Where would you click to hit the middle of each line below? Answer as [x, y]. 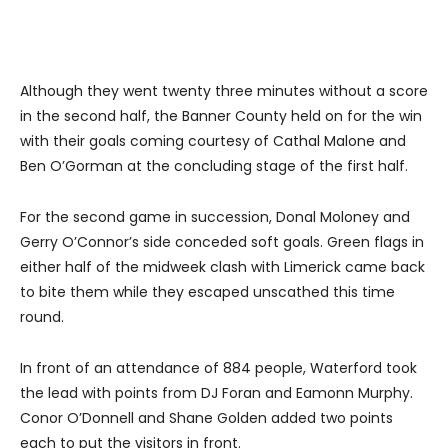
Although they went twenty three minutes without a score [224, 91]
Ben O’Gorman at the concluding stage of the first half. [214, 166]
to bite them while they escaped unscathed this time [207, 292]
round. [42, 317]
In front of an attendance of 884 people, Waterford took [218, 368]
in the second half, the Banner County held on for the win [221, 116]
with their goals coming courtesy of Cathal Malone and [213, 141]
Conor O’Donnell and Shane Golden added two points [206, 418]
